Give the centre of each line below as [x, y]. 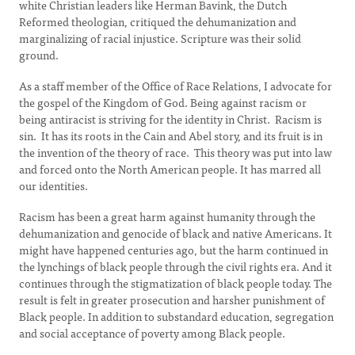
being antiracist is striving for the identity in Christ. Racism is [170, 119]
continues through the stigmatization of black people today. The [176, 283]
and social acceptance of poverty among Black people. [152, 333]
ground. [39, 55]
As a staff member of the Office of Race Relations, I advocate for [176, 86]
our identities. [53, 185]
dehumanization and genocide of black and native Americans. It [176, 233]
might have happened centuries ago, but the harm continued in [174, 250]
